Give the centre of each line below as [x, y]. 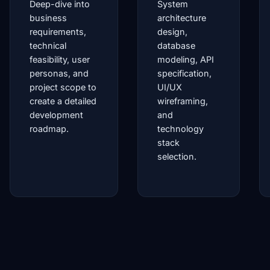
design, [172, 32]
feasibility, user [60, 59]
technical [48, 46]
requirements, [58, 32]
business [48, 18]
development [56, 115]
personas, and [59, 73]
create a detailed [63, 101]
